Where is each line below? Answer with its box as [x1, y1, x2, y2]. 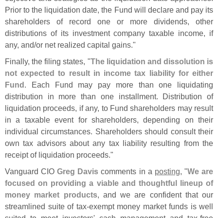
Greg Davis [57, 166, 99, 176]
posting [154, 166, 180, 176]
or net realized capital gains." [36, 40, 136, 49]
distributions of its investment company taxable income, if [5, 28, 213, 37]
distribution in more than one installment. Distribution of [5, 91, 213, 101]
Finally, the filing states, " [5, 56, 91, 66]
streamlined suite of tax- [5, 201, 89, 211]
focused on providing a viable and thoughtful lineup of [5, 178, 213, 187]
